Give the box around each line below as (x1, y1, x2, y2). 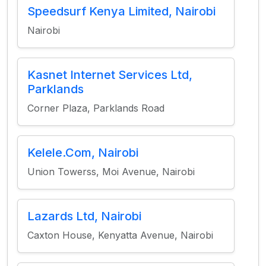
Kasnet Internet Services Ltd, (27, 68, 192, 82)
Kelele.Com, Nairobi (27, 145, 138, 160)
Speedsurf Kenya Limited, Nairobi (27, 4, 216, 18)
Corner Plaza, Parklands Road (27, 102, 164, 114)
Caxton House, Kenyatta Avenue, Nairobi (27, 229, 213, 241)
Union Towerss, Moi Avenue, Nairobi (27, 166, 195, 178)
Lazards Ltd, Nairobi (27, 209, 141, 223)
